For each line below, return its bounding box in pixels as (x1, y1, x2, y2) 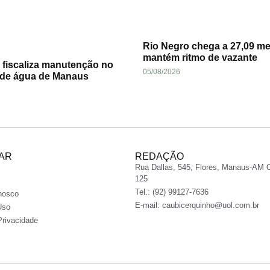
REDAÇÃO (135, 151, 184, 162)
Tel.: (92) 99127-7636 (135, 187, 209, 197)
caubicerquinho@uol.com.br (162, 201, 259, 210)
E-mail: (135, 201, 162, 210)
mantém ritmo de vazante (143, 52, 258, 63)
